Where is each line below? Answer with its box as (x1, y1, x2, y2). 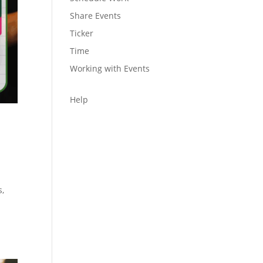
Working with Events (70, 63, 150, 74)
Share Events (70, 10, 122, 21)
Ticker (70, 28, 94, 39)
